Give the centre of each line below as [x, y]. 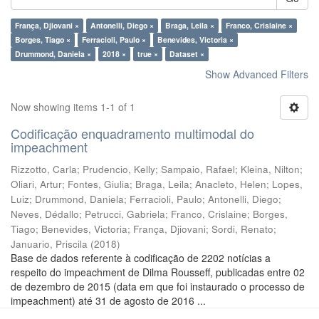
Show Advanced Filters [257, 74]
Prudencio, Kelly [119, 169]
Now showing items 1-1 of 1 [73, 107]
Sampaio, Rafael [198, 169]
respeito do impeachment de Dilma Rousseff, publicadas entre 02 [158, 272]
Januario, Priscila [49, 244]
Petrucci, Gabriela [125, 214]
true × [148, 54]
